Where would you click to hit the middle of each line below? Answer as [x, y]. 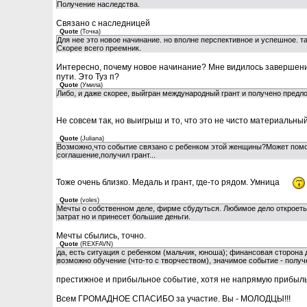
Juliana [92, 138]
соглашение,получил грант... [106, 155]
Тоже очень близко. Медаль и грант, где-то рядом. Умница [169, 183]
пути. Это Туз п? [88, 77]
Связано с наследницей [103, 23]
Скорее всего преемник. [99, 48]
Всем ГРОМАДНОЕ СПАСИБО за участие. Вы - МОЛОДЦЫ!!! [173, 299]
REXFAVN [97, 244]
